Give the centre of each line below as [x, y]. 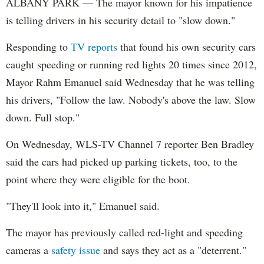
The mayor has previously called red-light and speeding [124, 232]
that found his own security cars [187, 46]
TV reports [94, 46]
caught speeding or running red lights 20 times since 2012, [131, 64]
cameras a [29, 250]
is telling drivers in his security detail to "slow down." [121, 20]
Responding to [38, 46]
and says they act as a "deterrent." [173, 250]
